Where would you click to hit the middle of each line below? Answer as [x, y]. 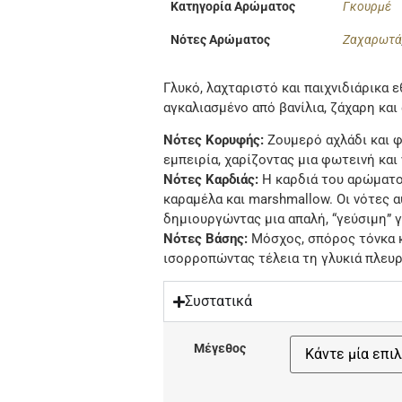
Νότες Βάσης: [206, 239]
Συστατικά [219, 301]
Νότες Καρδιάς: [211, 180]
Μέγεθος [219, 348]
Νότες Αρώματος [221, 40]
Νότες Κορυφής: [214, 140]
